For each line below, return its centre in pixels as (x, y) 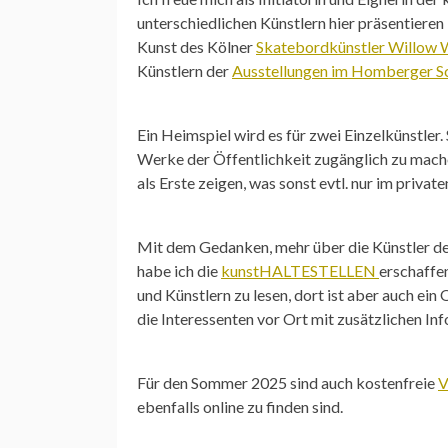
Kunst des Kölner (196, 46)
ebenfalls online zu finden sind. (240, 406)
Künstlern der (184, 70)
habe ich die (179, 270)
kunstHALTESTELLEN (300, 270)
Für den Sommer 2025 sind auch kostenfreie (287, 382)
